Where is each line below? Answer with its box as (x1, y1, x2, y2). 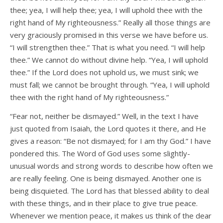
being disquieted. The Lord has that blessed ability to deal (10, 186, 209, 196)
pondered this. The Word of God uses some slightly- (10, 148, 190, 159)
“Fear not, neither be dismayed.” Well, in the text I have (10, 111, 199, 121)
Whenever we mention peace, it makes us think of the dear (10, 211, 212, 221)
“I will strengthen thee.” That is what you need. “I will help (10, 42, 205, 53)
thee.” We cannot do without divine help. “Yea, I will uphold (10, 55, 208, 65)
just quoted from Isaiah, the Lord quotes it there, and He (10, 123, 206, 134)
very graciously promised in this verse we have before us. (10, 30, 208, 40)
